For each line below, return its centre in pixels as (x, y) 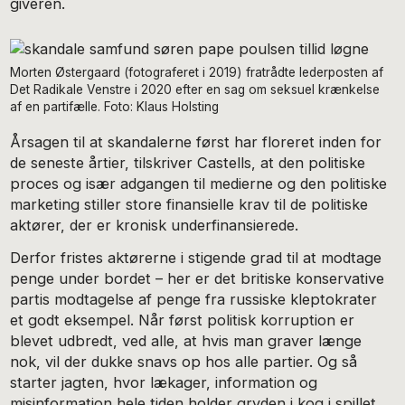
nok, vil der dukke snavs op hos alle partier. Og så (184, 362)
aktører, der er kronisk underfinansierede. (155, 225)
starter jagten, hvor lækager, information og (164, 383)
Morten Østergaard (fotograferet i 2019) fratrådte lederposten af (197, 72)
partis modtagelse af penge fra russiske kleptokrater (194, 300)
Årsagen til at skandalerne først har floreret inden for (196, 141)
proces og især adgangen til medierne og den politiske (199, 183)
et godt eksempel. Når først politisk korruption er (183, 320)
